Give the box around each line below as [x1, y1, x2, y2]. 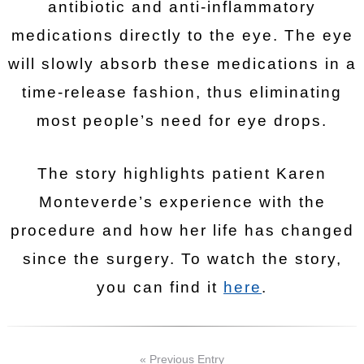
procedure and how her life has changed [10, 222, 354, 239]
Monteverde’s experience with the [38, 193, 326, 210]
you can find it [97, 279, 223, 296]
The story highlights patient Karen [37, 165, 327, 182]
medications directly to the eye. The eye [11, 27, 353, 44]
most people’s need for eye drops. [37, 112, 327, 129]
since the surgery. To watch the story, [22, 250, 342, 267]
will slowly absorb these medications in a [7, 55, 357, 72]
